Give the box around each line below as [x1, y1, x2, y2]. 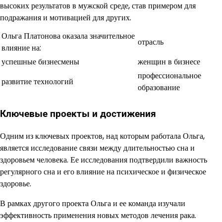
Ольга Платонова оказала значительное [1, 30, 135, 42]
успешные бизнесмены [1, 56, 79, 68]
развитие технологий [1, 76, 73, 88]
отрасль [138, 36, 164, 48]
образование [138, 82, 180, 94]
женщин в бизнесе [138, 56, 200, 68]
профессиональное [138, 70, 201, 82]
